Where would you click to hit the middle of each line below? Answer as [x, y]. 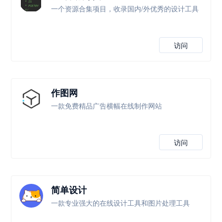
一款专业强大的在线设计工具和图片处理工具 [121, 203]
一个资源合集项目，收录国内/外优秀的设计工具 [125, 8]
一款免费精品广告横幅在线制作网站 [107, 106]
